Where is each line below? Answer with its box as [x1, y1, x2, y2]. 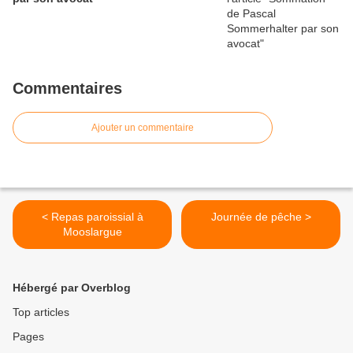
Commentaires [13, 80, 122, 98]
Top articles [13, 306, 69, 319]
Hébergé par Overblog [13, 281, 131, 295]
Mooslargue [62, 225, 122, 239]
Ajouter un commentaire [91, 122, 194, 134]
